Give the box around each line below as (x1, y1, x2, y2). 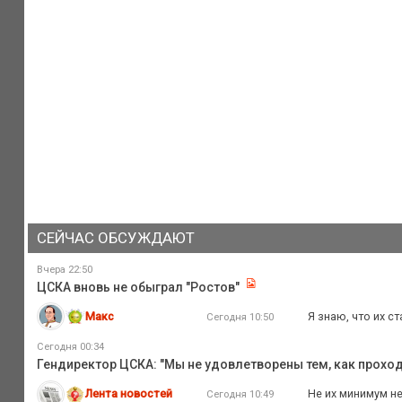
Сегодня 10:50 (205, 310, 274, 323)
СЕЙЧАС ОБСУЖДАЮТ (36, 228, 195, 247)
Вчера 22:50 (36, 263, 92, 275)
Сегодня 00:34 (36, 341, 104, 354)
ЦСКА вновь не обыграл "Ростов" (36, 279, 240, 294)
